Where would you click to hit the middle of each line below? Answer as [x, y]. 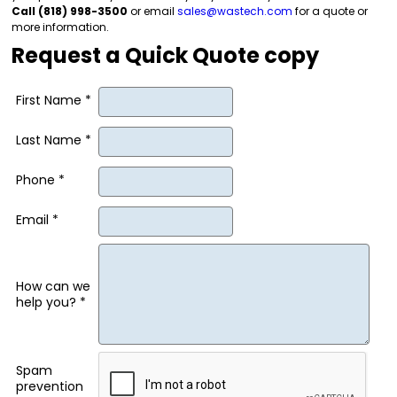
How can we [53, 286]
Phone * [40, 180]
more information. [60, 27]
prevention [50, 386]
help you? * [51, 302]
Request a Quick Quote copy [165, 55]
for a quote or [330, 11]
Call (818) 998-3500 [70, 11]
